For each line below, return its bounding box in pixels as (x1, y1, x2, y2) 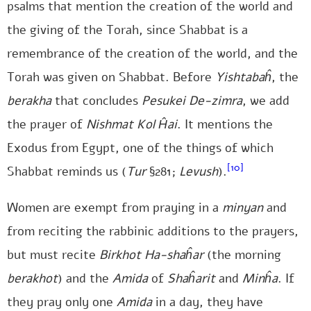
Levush (179, 163, 218, 180)
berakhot (7, 270, 58, 287)
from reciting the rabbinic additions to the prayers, (7, 223, 299, 239)
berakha (7, 92, 55, 109)
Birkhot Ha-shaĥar (99, 246, 203, 263)
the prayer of (7, 116, 86, 133)
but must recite (7, 246, 99, 263)
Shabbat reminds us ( (7, 163, 126, 180)
